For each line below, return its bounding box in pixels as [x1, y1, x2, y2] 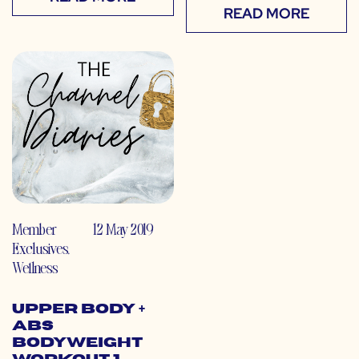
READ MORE [223, 4, 309, 23]
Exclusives [12, 238, 67, 259]
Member [12, 219, 57, 240]
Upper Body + [12, 303, 145, 317]
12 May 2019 [92, 219, 153, 240]
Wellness [12, 257, 58, 278]
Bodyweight [12, 337, 143, 350]
